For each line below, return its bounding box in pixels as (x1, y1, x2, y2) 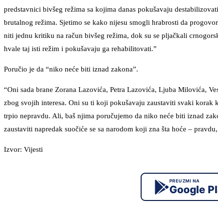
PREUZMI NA (169, 178, 200, 184)
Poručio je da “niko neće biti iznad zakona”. (4, 65, 138, 73)
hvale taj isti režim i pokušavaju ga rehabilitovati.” (4, 45, 157, 53)
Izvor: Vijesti (4, 145, 43, 154)
